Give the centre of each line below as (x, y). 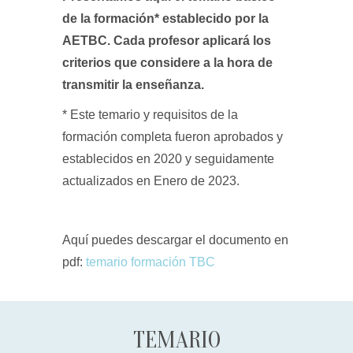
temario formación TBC (150, 262)
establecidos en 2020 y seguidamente (168, 159)
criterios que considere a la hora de (167, 63)
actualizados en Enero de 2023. (151, 181)
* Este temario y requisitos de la (150, 115)
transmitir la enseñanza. (133, 85)
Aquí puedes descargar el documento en (175, 240)
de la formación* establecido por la (165, 19)
